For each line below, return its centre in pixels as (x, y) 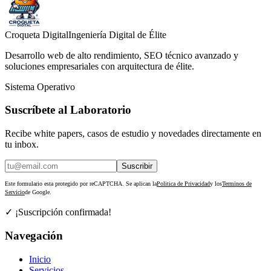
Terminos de (237, 184)
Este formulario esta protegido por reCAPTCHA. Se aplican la (81, 184)
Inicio (40, 259)
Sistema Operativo (40, 87)
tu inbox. (22, 145)
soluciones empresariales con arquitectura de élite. (100, 66)
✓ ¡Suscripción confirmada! (58, 212)
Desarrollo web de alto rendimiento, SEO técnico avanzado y (122, 55)
